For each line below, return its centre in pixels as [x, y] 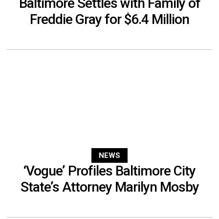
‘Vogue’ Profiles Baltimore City [109, 171]
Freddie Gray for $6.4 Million [109, 19]
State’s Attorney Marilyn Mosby [109, 187]
